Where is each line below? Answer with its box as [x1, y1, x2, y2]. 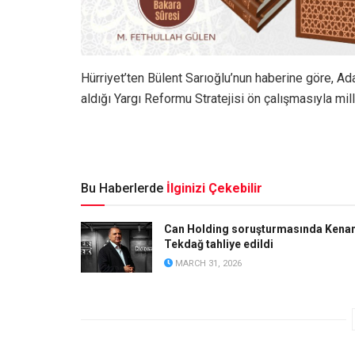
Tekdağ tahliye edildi [164, 237, 273, 250]
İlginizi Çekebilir [166, 180, 262, 196]
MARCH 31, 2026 [173, 258, 242, 269]
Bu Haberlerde [81, 180, 163, 196]
